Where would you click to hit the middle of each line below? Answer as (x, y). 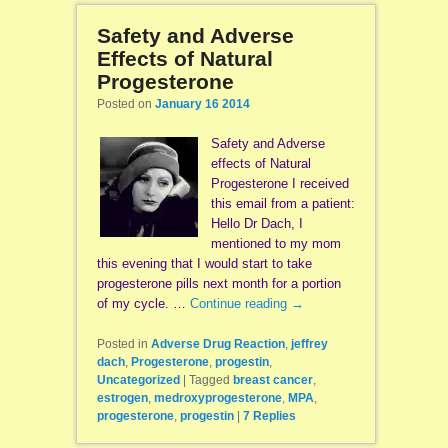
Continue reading (240, 303)
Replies (272, 416)
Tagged (209, 380)
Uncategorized (138, 380)
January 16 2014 (202, 103)
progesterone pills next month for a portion (218, 283)
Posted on (125, 103)
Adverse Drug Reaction (217, 344)
